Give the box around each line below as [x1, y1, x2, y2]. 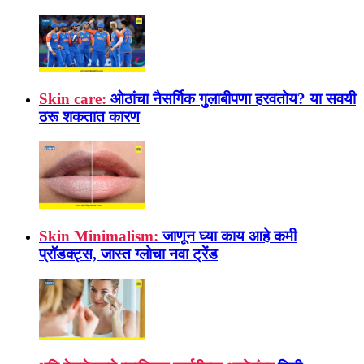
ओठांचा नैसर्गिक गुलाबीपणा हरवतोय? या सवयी [110, 89, 356, 107]
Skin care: [39, 89, 106, 107]
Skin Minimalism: [39, 227, 158, 245]
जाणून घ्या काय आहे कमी [162, 227, 297, 245]
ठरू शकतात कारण [39, 107, 140, 125]
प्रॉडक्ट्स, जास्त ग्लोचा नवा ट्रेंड [39, 245, 218, 262]
